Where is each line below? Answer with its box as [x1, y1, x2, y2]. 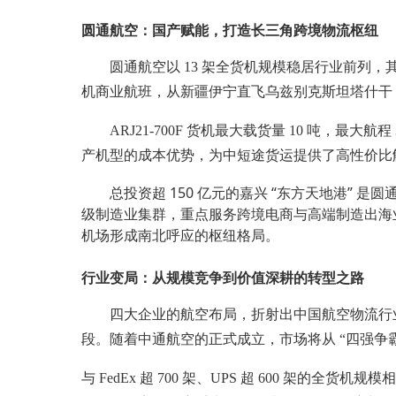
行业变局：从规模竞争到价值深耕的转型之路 [81, 267, 364, 287]
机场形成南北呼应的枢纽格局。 [81, 225, 279, 245]
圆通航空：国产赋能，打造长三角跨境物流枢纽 [81, 19, 378, 40]
